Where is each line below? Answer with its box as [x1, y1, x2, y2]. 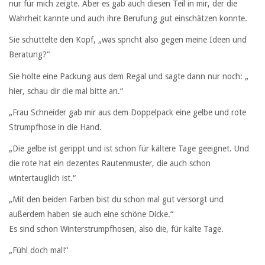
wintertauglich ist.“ [9, 173, 76, 183]
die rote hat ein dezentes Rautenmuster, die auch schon [9, 159, 211, 168]
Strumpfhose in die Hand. [9, 122, 102, 132]
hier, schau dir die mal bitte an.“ [9, 86, 123, 96]
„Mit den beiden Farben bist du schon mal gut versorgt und [9, 195, 224, 205]
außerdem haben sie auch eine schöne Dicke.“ [9, 209, 173, 219]
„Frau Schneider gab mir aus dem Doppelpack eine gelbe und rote [9, 107, 246, 117]
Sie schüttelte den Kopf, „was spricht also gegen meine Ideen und [9, 35, 247, 45]
